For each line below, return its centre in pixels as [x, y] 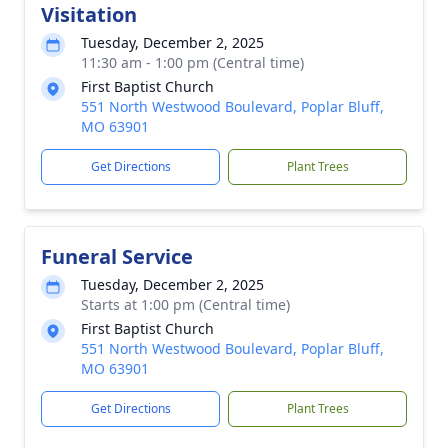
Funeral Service [117, 256]
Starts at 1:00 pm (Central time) [185, 304]
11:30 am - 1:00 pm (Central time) [192, 62]
